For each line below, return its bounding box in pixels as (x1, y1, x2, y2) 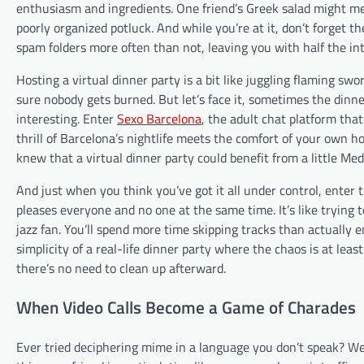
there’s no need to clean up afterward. (16, 258, 226, 279)
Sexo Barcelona (117, 109, 201, 129)
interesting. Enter (16, 109, 117, 129)
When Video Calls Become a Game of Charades (16, 293, 356, 320)
